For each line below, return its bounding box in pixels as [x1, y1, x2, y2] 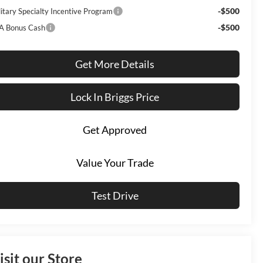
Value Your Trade [76, 156, 154, 170]
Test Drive [91, 189, 139, 203]
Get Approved [83, 123, 147, 137]
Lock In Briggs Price [70, 90, 159, 104]
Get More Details [75, 58, 154, 71]
